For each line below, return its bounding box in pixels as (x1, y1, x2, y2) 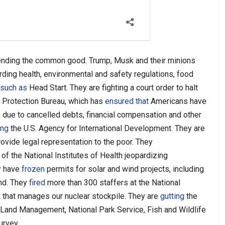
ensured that (105, 96, 149, 106)
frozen (22, 164, 45, 174)
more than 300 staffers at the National (45, 177, 180, 187)
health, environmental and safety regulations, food (19, 69, 193, 79)
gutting (160, 191, 184, 201)
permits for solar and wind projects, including (45, 164, 204, 174)
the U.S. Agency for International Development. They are (9, 123, 205, 133)
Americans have (149, 96, 206, 106)
